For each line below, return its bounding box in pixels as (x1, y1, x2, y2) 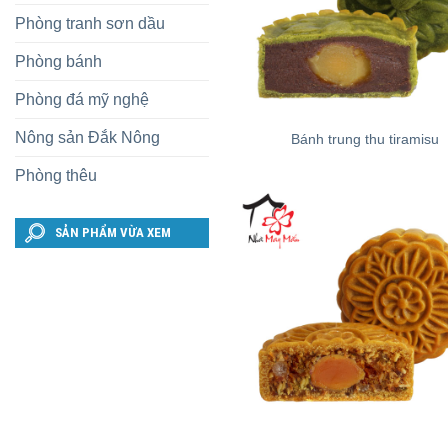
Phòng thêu (15, 167, 97, 184)
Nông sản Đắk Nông (15, 129, 160, 146)
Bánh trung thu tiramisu (291, 130, 440, 147)
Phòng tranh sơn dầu (15, 15, 165, 32)
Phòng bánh (15, 53, 102, 70)
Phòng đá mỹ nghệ (15, 91, 149, 108)
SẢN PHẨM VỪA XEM (55, 225, 171, 240)
